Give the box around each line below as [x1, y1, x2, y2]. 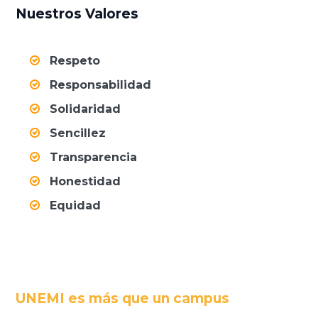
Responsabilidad [50, 78, 152, 92]
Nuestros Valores [16, 6, 139, 23]
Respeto [50, 54, 101, 68]
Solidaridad [50, 102, 121, 116]
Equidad [50, 199, 102, 213]
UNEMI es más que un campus [16, 290, 230, 307]
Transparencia [50, 150, 138, 165]
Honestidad [50, 175, 121, 189]
